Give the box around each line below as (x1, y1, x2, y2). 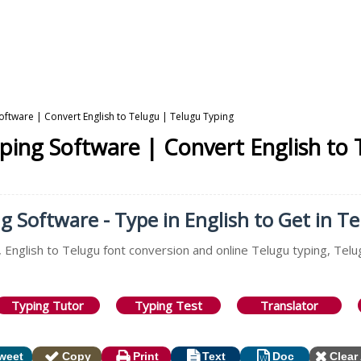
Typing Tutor (11, 297, 84, 313)
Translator (260, 297, 318, 313)
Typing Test (135, 297, 202, 313)
